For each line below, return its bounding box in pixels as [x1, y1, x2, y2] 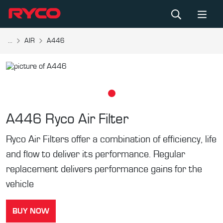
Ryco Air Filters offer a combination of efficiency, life [6, 134, 217, 144]
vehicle [6, 179, 34, 189]
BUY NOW [12, 207, 49, 215]
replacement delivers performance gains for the [6, 164, 202, 174]
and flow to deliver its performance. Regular [6, 149, 185, 159]
